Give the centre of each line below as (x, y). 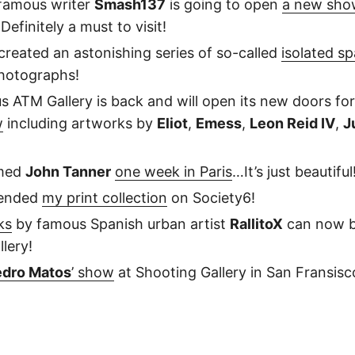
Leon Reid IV (292, 123)
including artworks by (80, 123)
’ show (93, 272)
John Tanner (68, 171)
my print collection (105, 197)
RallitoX (256, 223)
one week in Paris (174, 171)
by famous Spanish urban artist (121, 223)
